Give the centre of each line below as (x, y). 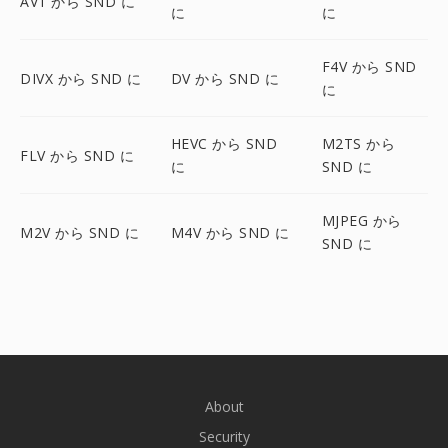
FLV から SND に (77, 155)
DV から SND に (225, 78)
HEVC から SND (224, 143)
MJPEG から (361, 220)
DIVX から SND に (81, 78)
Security (224, 436)
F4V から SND (369, 66)
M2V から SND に (79, 232)
